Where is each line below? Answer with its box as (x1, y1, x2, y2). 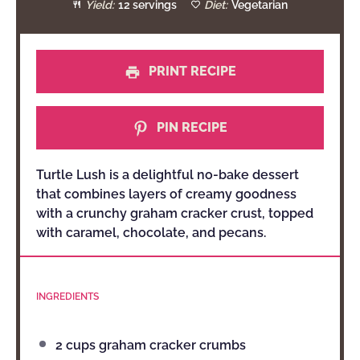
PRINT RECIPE (145, 63, 236, 79)
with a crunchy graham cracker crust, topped (36, 206, 313, 221)
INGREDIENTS (36, 291, 99, 302)
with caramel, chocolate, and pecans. (36, 225, 266, 240)
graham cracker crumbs (96, 337, 246, 353)
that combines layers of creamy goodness (36, 186, 297, 202)
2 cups (55, 337, 96, 353)
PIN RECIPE (153, 120, 227, 135)
